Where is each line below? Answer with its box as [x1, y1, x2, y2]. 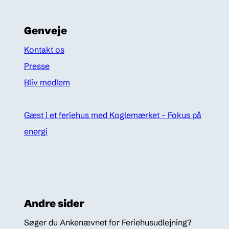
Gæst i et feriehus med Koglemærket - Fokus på [24, 110, 201, 121]
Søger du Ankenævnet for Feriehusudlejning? [24, 217, 191, 228]
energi [24, 126, 48, 137]
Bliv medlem [24, 77, 70, 88]
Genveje [24, 24, 67, 37]
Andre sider [24, 197, 84, 210]
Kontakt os [24, 44, 64, 55]
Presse [24, 61, 50, 72]
